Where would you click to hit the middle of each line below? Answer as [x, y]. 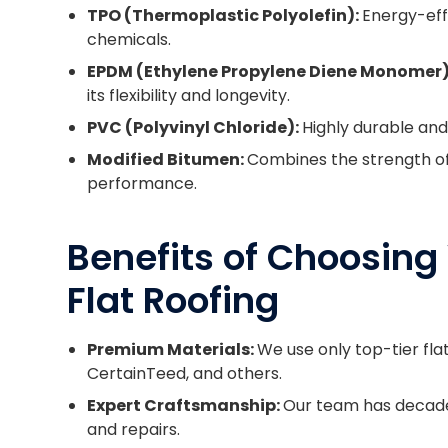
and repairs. [134, 430]
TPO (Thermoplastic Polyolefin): [225, 16]
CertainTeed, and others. [185, 374]
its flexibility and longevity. [189, 96]
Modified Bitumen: [167, 160]
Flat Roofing [173, 301]
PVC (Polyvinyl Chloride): [195, 128]
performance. [142, 184]
